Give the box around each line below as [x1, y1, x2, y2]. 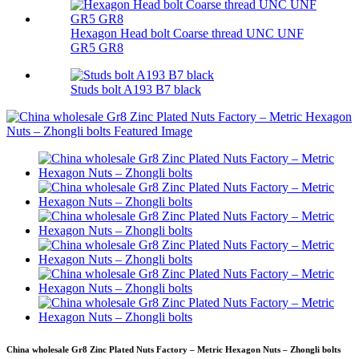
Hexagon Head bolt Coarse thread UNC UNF [71, 26, 304, 41]
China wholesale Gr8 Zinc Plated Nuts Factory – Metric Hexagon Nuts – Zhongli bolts [6, 345, 341, 355]
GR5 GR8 [71, 41, 123, 55]
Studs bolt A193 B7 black [71, 83, 201, 97]
